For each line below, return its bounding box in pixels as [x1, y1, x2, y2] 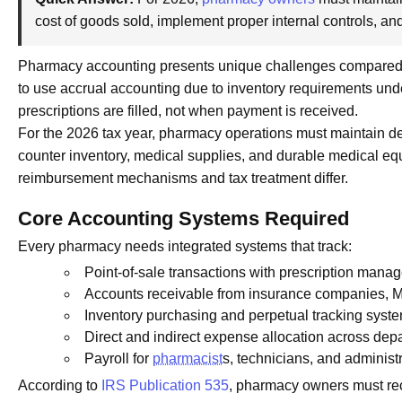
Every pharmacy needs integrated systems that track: [18, 239, 352, 255]
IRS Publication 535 [101, 378, 229, 394]
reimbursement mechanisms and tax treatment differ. [18, 170, 348, 187]
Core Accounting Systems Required [18, 207, 349, 231]
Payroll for [84, 351, 153, 367]
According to [18, 378, 101, 394]
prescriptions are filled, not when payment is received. [18, 103, 358, 119]
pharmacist [153, 351, 223, 367]
